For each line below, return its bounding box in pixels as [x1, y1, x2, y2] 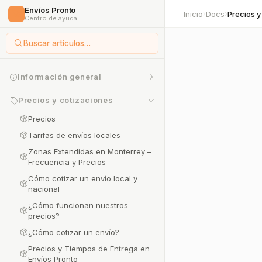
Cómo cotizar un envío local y [28, 174, 137, 183]
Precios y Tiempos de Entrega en [28, 244, 150, 253]
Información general [18, 72, 102, 81]
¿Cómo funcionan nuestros [28, 201, 128, 210]
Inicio [184, 9, 203, 19]
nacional [28, 184, 60, 194]
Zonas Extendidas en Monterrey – [28, 147, 151, 156]
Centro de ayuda [25, 13, 77, 22]
